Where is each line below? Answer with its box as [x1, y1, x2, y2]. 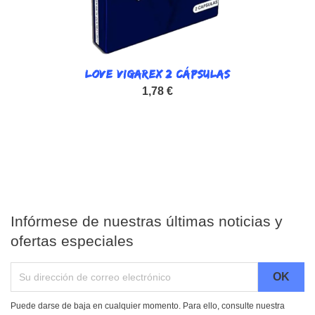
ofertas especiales [11, 232, 134, 249]
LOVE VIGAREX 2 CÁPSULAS [84, 67, 231, 82]
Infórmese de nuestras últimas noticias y [11, 212, 283, 229]
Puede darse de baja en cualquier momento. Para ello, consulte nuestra [11, 300, 285, 311]
